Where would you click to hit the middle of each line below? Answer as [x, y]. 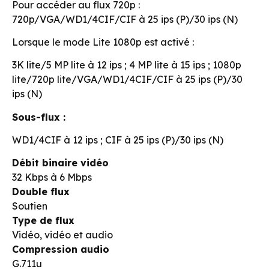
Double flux [41, 192]
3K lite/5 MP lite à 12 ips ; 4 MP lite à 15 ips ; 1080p [127, 65]
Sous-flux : [39, 117]
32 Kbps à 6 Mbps [52, 177]
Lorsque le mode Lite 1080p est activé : [103, 42]
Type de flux [43, 221]
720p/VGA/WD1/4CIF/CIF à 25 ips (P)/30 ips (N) [125, 19]
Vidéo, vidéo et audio [62, 235]
